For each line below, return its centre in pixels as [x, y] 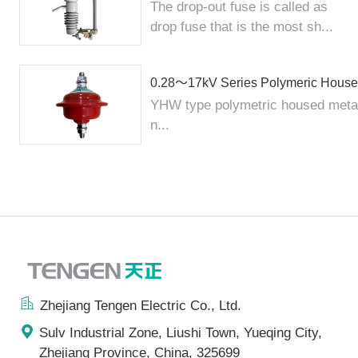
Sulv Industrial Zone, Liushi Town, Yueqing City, [181, 332]
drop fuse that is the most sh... [242, 26]
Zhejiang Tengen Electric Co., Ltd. [140, 306]
